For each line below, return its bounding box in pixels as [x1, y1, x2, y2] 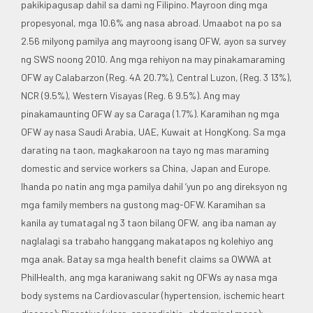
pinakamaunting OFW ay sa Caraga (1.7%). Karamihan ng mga [21, 107, 279, 119]
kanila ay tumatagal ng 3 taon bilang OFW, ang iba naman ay [21, 216, 276, 228]
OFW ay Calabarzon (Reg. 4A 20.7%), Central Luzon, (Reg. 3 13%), [21, 71, 292, 83]
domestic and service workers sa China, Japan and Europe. [21, 161, 270, 174]
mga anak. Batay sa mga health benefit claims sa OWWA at [21, 252, 272, 265]
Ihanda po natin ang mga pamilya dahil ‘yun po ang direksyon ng [21, 180, 287, 192]
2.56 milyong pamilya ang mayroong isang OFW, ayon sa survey [21, 34, 286, 47]
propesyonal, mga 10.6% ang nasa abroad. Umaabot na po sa [21, 16, 282, 29]
